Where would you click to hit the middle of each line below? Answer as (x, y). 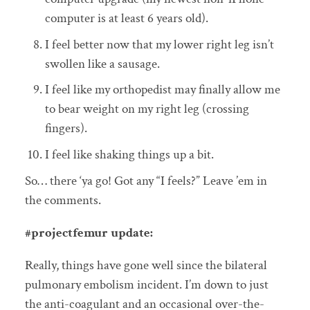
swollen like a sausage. (102, 64)
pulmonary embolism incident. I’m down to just (146, 284)
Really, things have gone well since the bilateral (146, 265)
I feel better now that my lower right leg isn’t (159, 44)
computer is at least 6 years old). (126, 19)
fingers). (66, 129)
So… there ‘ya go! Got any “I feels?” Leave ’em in (146, 181)
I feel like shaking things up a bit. (129, 154)
